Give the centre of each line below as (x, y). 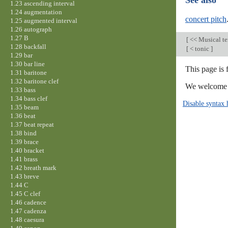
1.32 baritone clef (34, 81)
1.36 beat (23, 116)
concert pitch (206, 19)
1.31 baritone (28, 72)
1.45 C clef (25, 193)
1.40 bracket (27, 150)
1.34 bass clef (28, 98)
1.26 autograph (31, 29)
